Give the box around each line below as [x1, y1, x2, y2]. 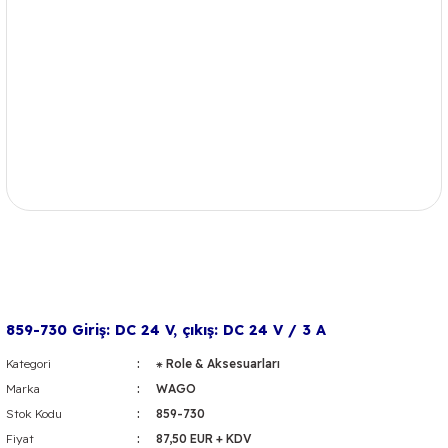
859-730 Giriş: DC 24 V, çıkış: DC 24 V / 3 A [6, 321, 326, 339]
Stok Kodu [6, 406, 62, 421]
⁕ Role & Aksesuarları [155, 356, 280, 371]
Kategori [6, 356, 51, 371]
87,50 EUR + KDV [155, 431, 252, 446]
